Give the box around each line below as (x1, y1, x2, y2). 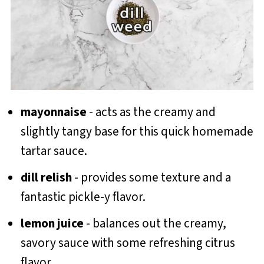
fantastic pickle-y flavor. (20, 188, 146, 206)
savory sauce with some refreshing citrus (20, 234, 235, 252)
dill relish (20, 169, 72, 187)
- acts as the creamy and (86, 103, 216, 121)
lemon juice (20, 214, 84, 233)
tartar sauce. (20, 142, 87, 160)
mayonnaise (20, 103, 87, 121)
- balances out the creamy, (83, 214, 226, 233)
